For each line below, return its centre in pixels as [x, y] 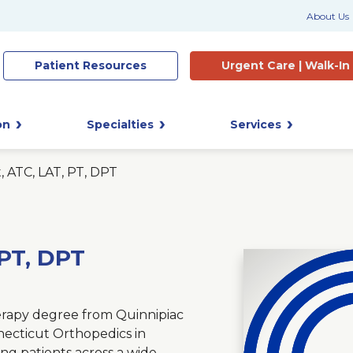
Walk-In [327, 66]
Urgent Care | [263, 66]
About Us [328, 16]
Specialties [120, 125]
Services [256, 125]
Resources [115, 66]
